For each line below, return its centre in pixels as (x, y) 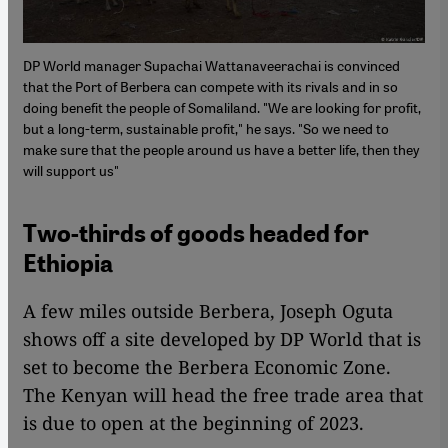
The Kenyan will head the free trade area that (223, 394)
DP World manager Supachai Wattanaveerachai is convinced (211, 64)
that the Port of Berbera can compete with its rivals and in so (210, 85)
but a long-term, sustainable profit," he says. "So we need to (206, 127)
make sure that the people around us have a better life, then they (221, 148)
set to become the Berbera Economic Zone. (207, 366)
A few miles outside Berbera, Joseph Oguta (208, 310)
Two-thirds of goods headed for (196, 233)
